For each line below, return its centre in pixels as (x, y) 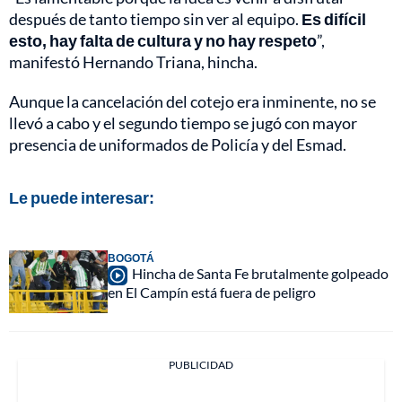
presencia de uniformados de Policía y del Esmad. (178, 144)
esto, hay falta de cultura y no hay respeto (163, 40)
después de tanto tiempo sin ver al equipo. (155, 18)
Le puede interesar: (82, 197)
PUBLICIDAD (201, 364)
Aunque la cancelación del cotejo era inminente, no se (192, 101)
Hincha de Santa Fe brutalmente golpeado (260, 273)
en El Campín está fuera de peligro (212, 292)
